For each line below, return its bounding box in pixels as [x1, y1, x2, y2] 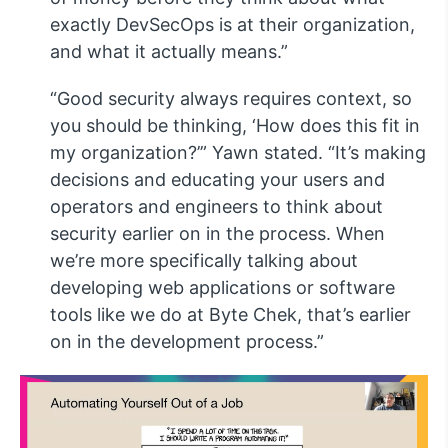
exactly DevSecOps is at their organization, [50, 14, 415, 36]
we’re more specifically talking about [50, 250, 358, 272]
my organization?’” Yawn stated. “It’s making [50, 142, 426, 164]
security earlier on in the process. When [50, 223, 385, 245]
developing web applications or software [50, 277, 395, 299]
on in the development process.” [50, 331, 324, 353]
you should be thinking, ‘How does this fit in [50, 115, 420, 137]
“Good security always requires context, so [50, 88, 412, 110]
